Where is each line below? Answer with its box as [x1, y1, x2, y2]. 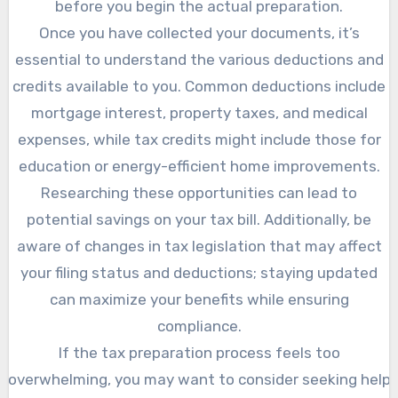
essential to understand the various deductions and [14, 51, 384, 69]
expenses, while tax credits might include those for [17, 131, 381, 149]
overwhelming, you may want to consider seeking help [7, 370, 391, 389]
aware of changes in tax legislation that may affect [16, 237, 382, 256]
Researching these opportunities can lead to [41, 184, 357, 203]
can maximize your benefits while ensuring [49, 291, 349, 309]
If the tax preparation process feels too [58, 344, 340, 362]
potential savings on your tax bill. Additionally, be [27, 211, 371, 229]
